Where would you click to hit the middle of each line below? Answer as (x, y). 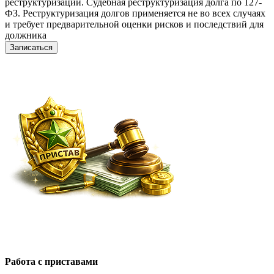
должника (26, 35)
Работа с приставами (51, 262)
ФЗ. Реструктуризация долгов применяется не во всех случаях (135, 13)
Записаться (31, 48)
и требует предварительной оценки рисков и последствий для (134, 24)
